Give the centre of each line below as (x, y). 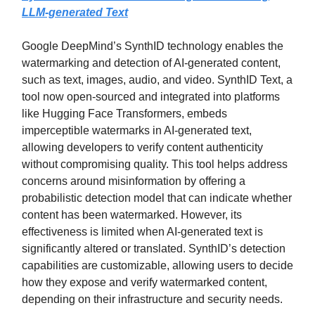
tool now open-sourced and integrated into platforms (151, 97)
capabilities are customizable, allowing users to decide (157, 266)
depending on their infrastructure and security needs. (152, 300)
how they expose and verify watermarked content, (144, 283)
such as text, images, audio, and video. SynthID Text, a (157, 80)
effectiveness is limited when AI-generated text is (142, 232)
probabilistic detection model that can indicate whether (157, 198)
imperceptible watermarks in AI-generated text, (137, 131)
